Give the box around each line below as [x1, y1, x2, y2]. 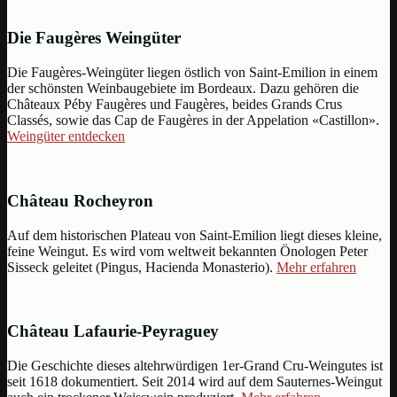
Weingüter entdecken [7, 128, 125, 144]
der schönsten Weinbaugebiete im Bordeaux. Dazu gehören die [7, 81, 359, 97]
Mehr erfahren [276, 259, 356, 275]
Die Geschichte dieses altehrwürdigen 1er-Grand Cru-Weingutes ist [7, 358, 383, 374]
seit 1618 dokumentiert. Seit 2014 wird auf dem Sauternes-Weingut [7, 374, 382, 390]
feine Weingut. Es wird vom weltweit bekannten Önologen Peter [7, 243, 368, 259]
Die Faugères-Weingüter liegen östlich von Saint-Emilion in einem [7, 65, 378, 81]
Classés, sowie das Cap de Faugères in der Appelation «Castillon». [7, 113, 379, 128]
